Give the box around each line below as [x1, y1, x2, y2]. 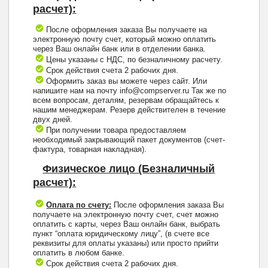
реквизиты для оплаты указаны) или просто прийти [33, 239, 219, 248]
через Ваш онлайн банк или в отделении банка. [33, 44, 206, 54]
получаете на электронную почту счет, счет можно [33, 210, 219, 220]
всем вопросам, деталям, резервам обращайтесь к [33, 96, 220, 105]
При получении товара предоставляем [44, 126, 187, 135]
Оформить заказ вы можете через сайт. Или [44, 77, 208, 86]
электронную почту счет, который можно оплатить [33, 35, 217, 44]
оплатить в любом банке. [33, 248, 125, 258]
